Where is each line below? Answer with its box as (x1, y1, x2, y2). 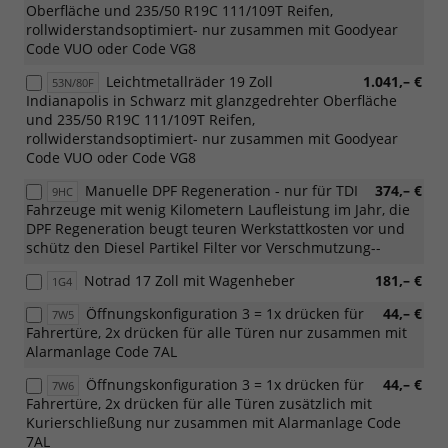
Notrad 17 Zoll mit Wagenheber (84, 270, 295, 290)
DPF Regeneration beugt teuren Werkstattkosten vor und (26, 218, 405, 238)
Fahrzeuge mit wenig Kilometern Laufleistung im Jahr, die (26, 199, 410, 219)
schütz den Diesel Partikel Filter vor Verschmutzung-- (26, 237, 381, 257)
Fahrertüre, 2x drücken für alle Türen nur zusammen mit (26, 322, 407, 342)
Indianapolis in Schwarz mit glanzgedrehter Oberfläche (26, 90, 397, 110)
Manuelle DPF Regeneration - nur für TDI (85, 180, 358, 200)
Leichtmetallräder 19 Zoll (106, 71, 273, 91)
